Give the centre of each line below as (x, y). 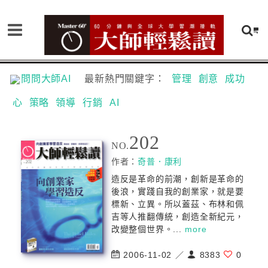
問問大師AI (51, 79)
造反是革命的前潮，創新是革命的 (177, 179)
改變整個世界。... (148, 229)
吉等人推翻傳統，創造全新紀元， (177, 217)
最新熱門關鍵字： (126, 79)
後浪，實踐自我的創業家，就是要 (177, 191)
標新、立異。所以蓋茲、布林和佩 (177, 204)
